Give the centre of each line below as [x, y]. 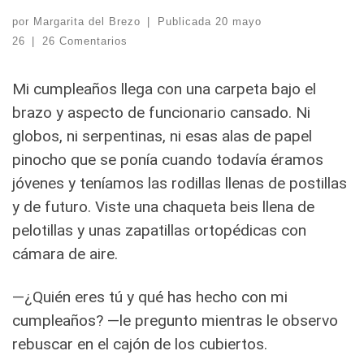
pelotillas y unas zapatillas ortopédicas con [159, 230]
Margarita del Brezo [87, 21]
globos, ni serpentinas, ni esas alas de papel [162, 136]
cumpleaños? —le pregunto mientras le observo [175, 320]
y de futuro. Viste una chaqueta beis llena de [163, 206]
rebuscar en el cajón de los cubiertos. [140, 344]
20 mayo [238, 21]
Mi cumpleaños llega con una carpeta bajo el [164, 89]
